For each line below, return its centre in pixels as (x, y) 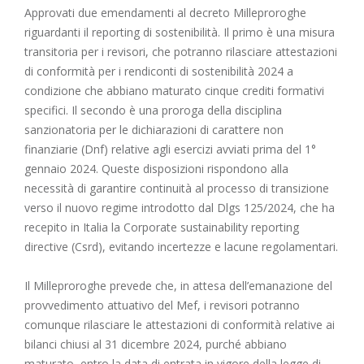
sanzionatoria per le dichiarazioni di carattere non (154, 130)
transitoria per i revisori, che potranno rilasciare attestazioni (181, 52)
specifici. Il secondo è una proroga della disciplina (153, 110)
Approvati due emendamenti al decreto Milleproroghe (165, 13)
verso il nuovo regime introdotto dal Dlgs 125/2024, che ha (180, 208)
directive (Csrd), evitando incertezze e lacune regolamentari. (181, 247)
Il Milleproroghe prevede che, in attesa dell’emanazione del (178, 286)
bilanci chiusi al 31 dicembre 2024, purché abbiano (156, 344)
